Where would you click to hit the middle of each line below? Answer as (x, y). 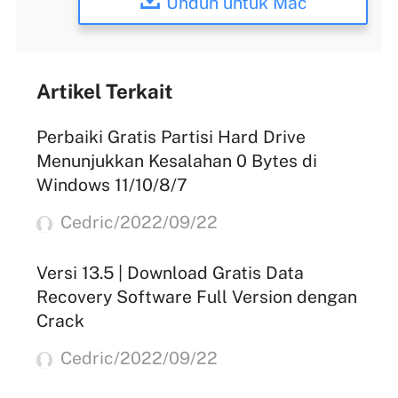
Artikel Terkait (104, 91)
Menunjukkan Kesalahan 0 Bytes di (176, 161)
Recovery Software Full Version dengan (196, 297)
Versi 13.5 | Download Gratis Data (170, 273)
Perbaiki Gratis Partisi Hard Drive (171, 137)
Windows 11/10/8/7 (111, 185)
